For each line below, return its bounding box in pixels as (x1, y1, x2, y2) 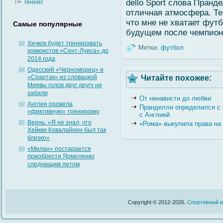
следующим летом (27, 161, 80, 168)
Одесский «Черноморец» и (27, 66, 104, 73)
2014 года (27, 55, 55, 63)
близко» (27, 134, 50, 142)
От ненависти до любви (139, 95, 211, 102)
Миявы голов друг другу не (27, 82, 102, 89)
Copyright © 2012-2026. (128, 199, 187, 205)
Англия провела (27, 101, 73, 108)
